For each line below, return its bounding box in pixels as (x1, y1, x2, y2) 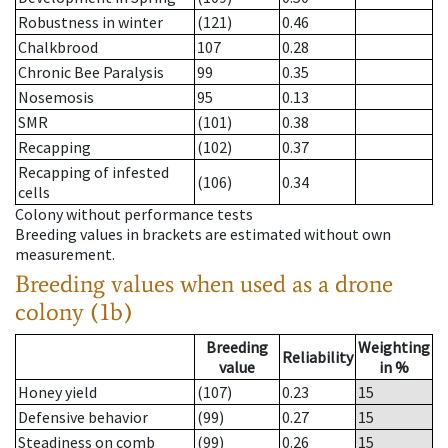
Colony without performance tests (15, 204, 253, 225)
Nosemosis (18, 87, 94, 108)
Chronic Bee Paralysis (18, 62, 164, 83)
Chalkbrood (18, 37, 98, 58)
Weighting (358, 337, 430, 358)
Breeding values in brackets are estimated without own (15, 224, 391, 245)
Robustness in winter (18, 12, 163, 33)
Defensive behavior (18, 407, 148, 428)
